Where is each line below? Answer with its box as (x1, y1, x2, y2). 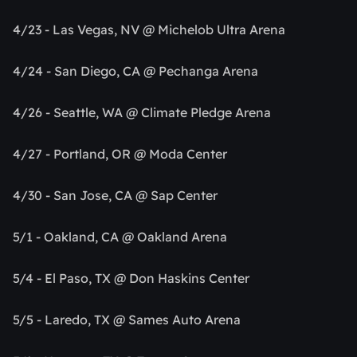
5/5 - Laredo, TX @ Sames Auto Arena (13, 312, 241, 328)
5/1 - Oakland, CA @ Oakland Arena (13, 229, 227, 245)
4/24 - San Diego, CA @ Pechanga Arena (13, 63, 258, 80)
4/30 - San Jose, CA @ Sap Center (13, 187, 218, 204)
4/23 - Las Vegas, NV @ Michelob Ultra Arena (13, 22, 285, 38)
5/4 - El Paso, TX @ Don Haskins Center (13, 270, 249, 287)
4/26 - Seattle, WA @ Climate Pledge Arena (13, 104, 271, 121)
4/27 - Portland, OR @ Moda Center (13, 146, 227, 163)
